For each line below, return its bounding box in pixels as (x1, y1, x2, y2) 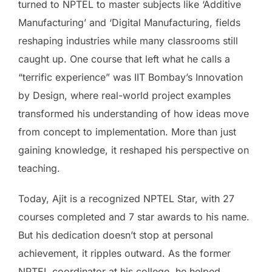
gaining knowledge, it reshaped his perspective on (18, 144, 249, 157)
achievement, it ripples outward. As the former (18, 247, 231, 260)
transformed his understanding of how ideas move (18, 107, 249, 120)
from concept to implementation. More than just (18, 126, 236, 138)
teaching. (18, 162, 60, 175)
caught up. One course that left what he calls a (18, 53, 230, 66)
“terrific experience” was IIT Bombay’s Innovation (18, 71, 243, 84)
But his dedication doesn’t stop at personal (18, 229, 213, 242)
